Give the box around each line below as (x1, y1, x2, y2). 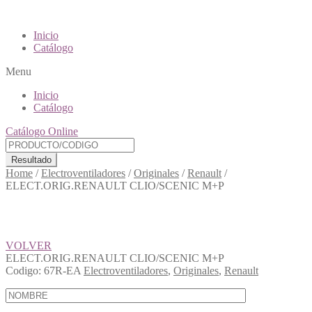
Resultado (11, 155, 52, 165)
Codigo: (6, 265, 41, 276)
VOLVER (6, 240, 52, 251)
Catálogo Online (6, 125, 78, 137)
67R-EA (44, 265, 81, 276)
